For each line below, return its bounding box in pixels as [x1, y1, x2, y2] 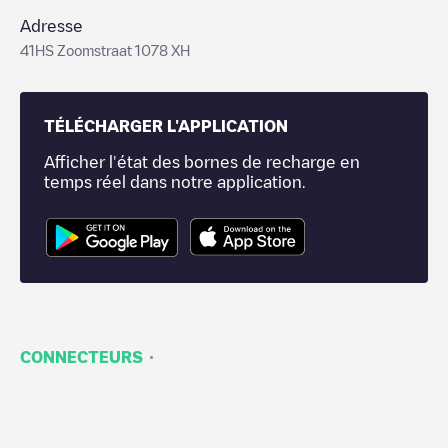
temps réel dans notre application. [44, 174, 305, 190]
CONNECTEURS [20, 348, 143, 365]
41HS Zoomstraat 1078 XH [20, 43, 190, 57]
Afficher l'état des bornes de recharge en [44, 154, 360, 170]
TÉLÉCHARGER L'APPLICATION [44, 118, 288, 134]
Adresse [20, 18, 83, 34]
